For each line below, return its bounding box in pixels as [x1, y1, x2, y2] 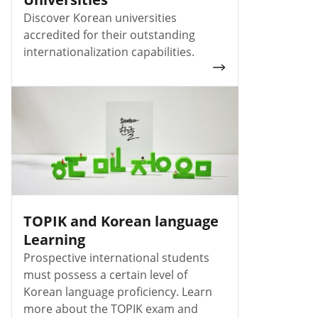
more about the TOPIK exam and [23, 300, 198, 317]
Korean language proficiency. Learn [23, 283, 212, 300]
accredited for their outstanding [23, 26, 195, 43]
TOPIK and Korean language [23, 211, 219, 231]
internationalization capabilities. [23, 43, 194, 60]
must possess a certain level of [23, 266, 187, 283]
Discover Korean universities [23, 9, 177, 26]
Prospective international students [23, 249, 209, 265]
